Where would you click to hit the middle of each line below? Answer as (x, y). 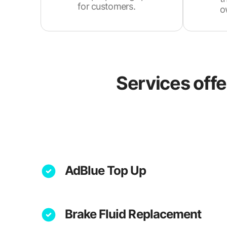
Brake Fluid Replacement (133, 214)
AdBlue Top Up (106, 171)
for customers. (106, 6)
